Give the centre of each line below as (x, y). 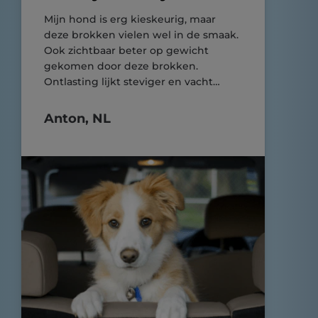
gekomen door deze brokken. (121, 66)
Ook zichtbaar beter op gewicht (126, 50)
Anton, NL (77, 119)
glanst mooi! (76, 97)
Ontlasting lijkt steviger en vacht (128, 82)
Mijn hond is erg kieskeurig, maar (130, 19)
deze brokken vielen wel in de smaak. (143, 35)
